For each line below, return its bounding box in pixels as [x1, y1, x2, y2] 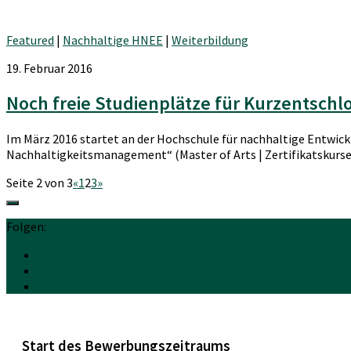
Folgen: [6, 219, 46, 235]
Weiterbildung [172, 31, 248, 48]
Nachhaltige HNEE [63, 31, 163, 48]
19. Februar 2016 [6, 60, 92, 76]
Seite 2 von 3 [6, 175, 73, 191]
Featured [6, 31, 54, 48]
